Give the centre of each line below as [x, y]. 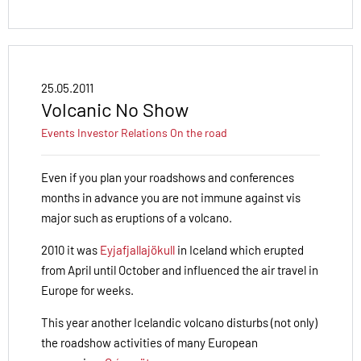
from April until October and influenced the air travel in [180, 270]
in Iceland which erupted [239, 249]
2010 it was [71, 249]
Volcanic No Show [115, 109]
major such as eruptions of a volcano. [137, 217]
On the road [199, 132]
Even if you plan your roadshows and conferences [168, 177]
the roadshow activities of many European [149, 342]
